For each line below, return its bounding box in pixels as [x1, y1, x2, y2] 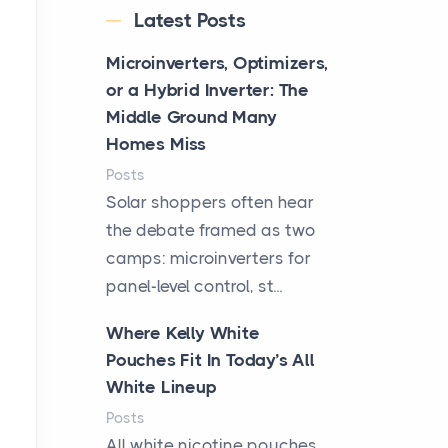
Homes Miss [106, 134, 207, 154]
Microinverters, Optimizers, [106, 53, 328, 73]
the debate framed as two [106, 220, 316, 240]
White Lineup [106, 377, 217, 397]
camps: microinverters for [106, 248, 311, 268]
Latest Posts [134, 9, 246, 32]
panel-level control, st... [106, 276, 282, 296]
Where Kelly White [106, 323, 260, 343]
